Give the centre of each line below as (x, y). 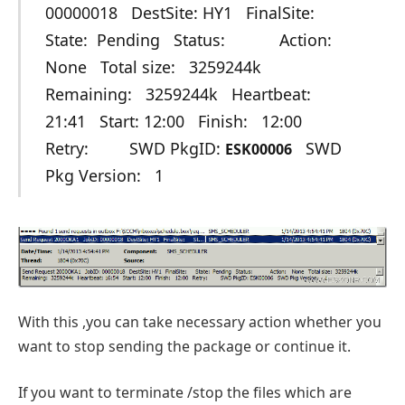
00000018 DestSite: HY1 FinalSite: (191, 13)
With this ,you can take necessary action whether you (200, 321)
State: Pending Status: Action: (195, 40)
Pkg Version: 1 (104, 176)
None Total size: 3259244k (157, 67)
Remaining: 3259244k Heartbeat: (178, 94)
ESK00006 (258, 150)
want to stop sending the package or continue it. (184, 346)
